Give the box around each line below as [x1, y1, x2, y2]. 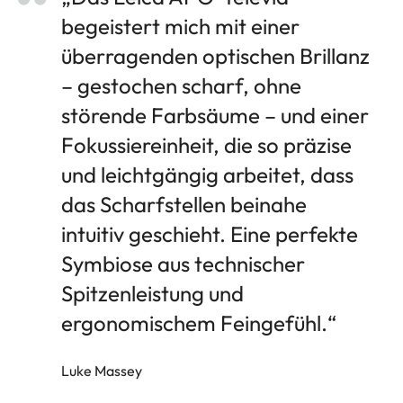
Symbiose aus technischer [61, 249, 305, 277]
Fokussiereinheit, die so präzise [61, 130, 352, 158]
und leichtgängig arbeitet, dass [61, 160, 354, 188]
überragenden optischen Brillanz [61, 41, 370, 69]
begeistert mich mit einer [61, 12, 300, 40]
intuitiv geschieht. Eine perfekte [61, 219, 358, 247]
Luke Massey [61, 361, 142, 380]
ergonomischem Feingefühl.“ [61, 309, 336, 336]
